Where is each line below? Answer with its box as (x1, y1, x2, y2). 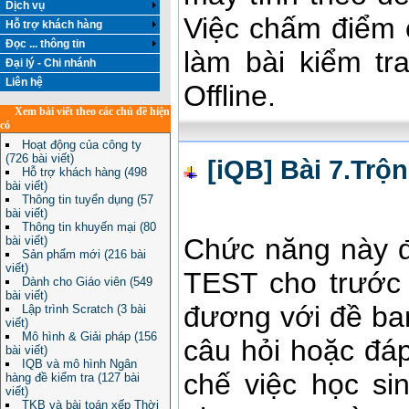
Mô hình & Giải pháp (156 (22, 330, 157, 343)
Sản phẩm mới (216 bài (22, 247, 146, 261)
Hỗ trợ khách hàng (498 (22, 165, 147, 179)
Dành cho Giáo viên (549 (22, 275, 152, 288)
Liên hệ (3, 76, 43, 89)
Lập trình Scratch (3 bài (22, 302, 146, 316)
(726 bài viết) (5, 152, 74, 165)
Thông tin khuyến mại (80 (22, 220, 156, 234)
